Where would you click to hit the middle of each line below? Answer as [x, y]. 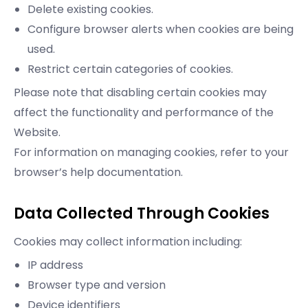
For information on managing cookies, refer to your [151, 153]
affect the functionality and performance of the [144, 113]
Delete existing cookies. [90, 10]
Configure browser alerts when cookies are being [161, 30]
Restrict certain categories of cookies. [130, 69]
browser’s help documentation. [98, 173]
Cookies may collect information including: [128, 242]
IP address [55, 265]
